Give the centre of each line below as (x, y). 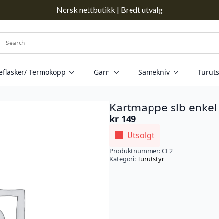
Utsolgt (141, 136)
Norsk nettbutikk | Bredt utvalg (109, 10)
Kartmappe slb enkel (163, 108)
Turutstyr (151, 159)
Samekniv (154, 72)
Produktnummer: (136, 151)
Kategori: (123, 159)
